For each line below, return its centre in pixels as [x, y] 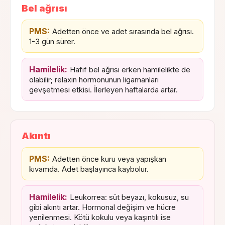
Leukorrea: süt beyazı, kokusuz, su [129, 197]
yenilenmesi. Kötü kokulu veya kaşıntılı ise [100, 217]
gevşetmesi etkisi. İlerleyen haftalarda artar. [103, 90]
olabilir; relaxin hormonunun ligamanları [94, 80]
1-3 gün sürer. [52, 41]
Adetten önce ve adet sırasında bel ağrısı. [123, 31]
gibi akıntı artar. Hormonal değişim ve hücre [102, 207]
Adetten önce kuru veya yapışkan [109, 159]
